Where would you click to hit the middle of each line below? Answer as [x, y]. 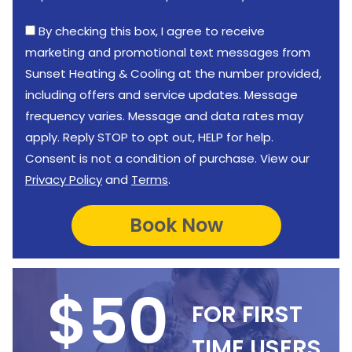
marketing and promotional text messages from [168, 52]
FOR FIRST [247, 314]
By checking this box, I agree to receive [152, 31]
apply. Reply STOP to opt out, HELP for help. [149, 137]
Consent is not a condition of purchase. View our [167, 158]
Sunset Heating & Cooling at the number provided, [173, 73]
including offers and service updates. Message [161, 95]
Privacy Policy [64, 180]
